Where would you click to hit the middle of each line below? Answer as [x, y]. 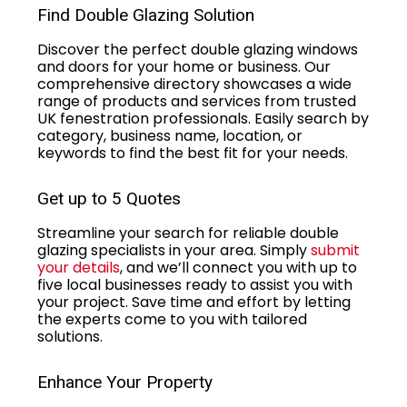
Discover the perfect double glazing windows [198, 49]
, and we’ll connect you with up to [238, 267]
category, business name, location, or [170, 135]
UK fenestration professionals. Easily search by [203, 118]
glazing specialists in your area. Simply [174, 250]
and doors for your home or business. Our [184, 66]
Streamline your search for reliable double [188, 233]
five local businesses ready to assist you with [195, 284]
